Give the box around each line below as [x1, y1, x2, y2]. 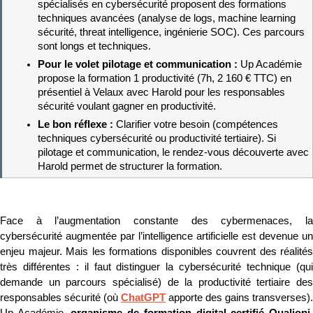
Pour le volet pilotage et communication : [37, 59, 240, 71]
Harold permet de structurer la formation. [37, 161, 222, 173]
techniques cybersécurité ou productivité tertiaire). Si [37, 133, 276, 145]
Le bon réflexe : [37, 119, 116, 131]
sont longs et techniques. [37, 40, 151, 52]
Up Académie [240, 59, 302, 71]
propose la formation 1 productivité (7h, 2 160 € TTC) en [37, 73, 291, 85]
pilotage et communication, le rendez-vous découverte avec [37, 147, 309, 159]
